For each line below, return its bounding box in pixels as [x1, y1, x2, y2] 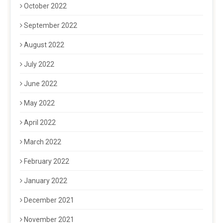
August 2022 [24, 41, 64, 49]
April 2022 [24, 118, 56, 127]
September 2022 [24, 21, 77, 30]
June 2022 [24, 80, 57, 88]
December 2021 [24, 196, 74, 205]
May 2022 [24, 99, 55, 108]
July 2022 [24, 60, 54, 69]
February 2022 [24, 157, 69, 166]
